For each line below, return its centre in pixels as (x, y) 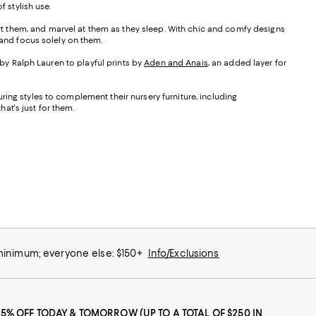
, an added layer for (247, 62)
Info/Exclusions (183, 253)
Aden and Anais (176, 62)
